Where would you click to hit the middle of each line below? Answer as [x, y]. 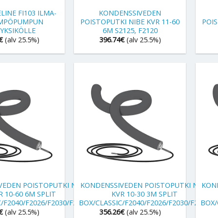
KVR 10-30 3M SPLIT [144, 194]
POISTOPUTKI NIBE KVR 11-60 [130, 21]
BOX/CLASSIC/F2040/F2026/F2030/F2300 [145, 202]
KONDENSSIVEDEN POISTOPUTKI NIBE [144, 185]
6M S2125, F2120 [130, 30]
